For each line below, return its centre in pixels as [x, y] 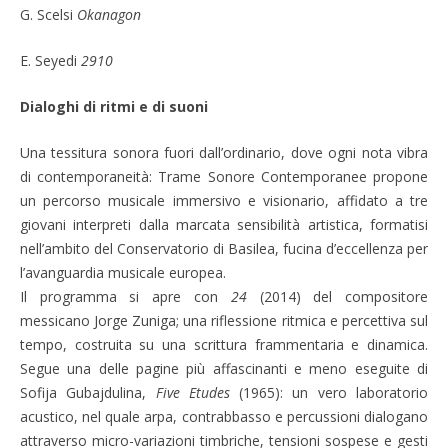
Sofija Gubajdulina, [87, 392]
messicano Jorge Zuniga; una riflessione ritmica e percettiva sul [224, 320]
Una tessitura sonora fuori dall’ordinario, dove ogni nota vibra [224, 152]
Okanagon [108, 14]
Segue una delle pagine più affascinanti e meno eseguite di [224, 368]
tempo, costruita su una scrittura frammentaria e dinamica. [224, 344]
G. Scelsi [48, 14]
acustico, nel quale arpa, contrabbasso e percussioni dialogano [224, 416]
